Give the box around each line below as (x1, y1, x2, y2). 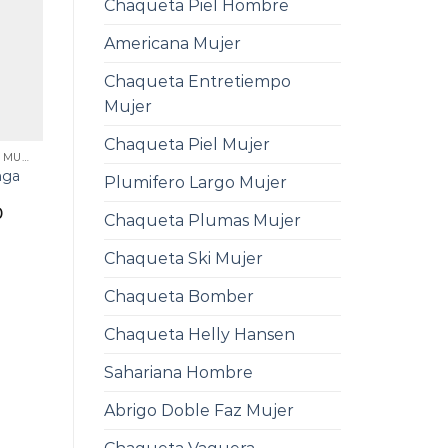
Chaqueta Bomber (103, 287, 254, 307)
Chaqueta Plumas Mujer (103, 211, 301, 231)
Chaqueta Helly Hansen (103, 325, 295, 345)
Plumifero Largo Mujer (103, 173, 287, 193)
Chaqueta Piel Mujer (103, 135, 270, 155)
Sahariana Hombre (103, 363, 253, 383)
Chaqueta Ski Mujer (103, 249, 263, 269)
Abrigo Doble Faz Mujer (103, 401, 294, 421)
